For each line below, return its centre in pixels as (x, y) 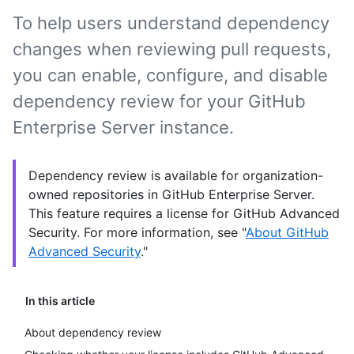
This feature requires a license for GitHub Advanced (184, 213)
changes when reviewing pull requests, (172, 49)
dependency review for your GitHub (159, 101)
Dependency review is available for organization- (176, 175)
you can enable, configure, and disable (170, 75)
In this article (60, 301)
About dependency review (93, 332)
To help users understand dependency (171, 23)
